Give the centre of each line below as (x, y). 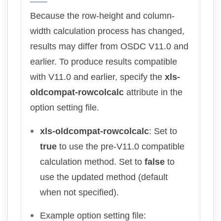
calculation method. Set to (92, 162)
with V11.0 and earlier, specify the (97, 77)
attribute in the (153, 92)
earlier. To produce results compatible (104, 62)
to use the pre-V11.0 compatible (121, 147)
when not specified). (79, 193)
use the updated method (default (104, 177)
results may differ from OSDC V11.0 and (109, 47)
